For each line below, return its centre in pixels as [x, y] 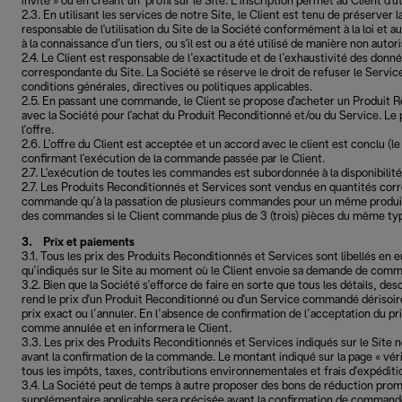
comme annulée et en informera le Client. [128, 329]
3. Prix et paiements [78, 243]
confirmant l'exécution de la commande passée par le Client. [175, 159]
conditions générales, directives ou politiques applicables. [167, 87]
